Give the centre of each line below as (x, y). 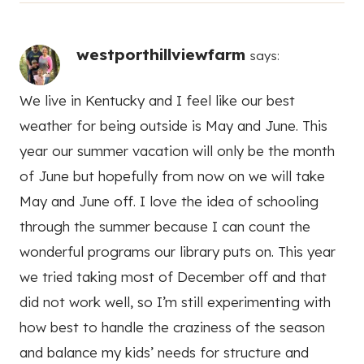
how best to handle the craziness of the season (172, 327)
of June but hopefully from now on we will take (172, 176)
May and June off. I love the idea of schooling (169, 201)
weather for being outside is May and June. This (173, 126)
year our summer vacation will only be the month (177, 151)
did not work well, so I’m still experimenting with (175, 302)
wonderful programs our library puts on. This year (178, 252)
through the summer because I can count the (165, 227)
